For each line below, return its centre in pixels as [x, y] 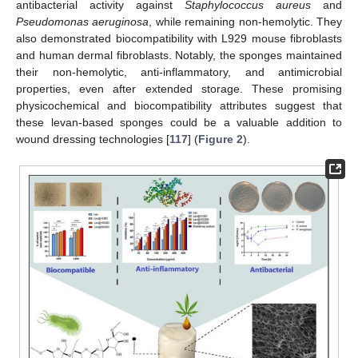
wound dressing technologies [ [93, 139]
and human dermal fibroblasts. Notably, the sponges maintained [179, 55]
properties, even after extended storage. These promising [179, 88]
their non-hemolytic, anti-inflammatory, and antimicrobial [179, 72]
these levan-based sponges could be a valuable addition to [179, 122]
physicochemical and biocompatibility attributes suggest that [179, 105]
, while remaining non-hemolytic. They [246, 21]
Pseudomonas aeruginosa [83, 21]
